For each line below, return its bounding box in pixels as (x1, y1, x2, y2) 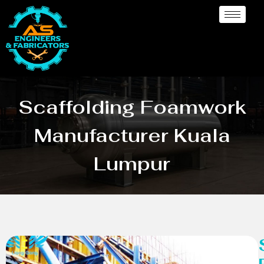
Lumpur (94, 151, 170, 176)
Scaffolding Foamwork (18, 94, 246, 119)
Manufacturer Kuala (34, 123, 230, 147)
